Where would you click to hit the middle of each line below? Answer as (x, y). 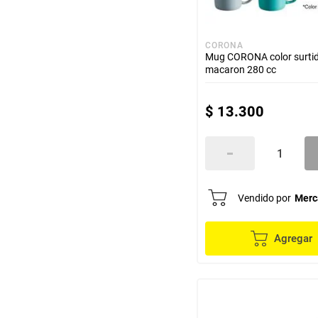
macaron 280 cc (241, 70)
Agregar (293, 238)
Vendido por (264, 198)
